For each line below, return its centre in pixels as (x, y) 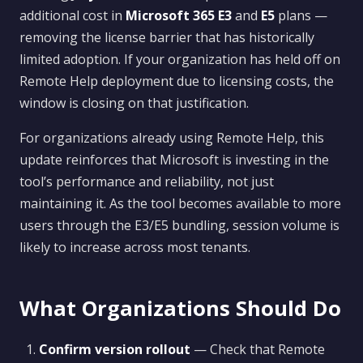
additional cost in (73, 15)
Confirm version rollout (115, 349)
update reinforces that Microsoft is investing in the (174, 160)
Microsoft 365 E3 (179, 15)
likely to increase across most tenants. (135, 247)
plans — (301, 15)
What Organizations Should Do (180, 308)
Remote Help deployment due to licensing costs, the (177, 81)
